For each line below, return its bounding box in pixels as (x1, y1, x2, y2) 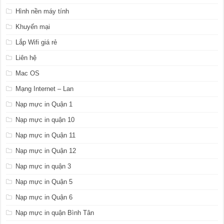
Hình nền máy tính (15, 7, 69, 15)
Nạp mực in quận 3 (15, 162, 71, 170)
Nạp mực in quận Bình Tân (15, 209, 94, 216)
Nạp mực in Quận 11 (15, 131, 76, 139)
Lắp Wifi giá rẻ (15, 38, 57, 46)
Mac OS (15, 69, 40, 77)
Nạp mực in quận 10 (15, 116, 75, 123)
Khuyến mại (15, 23, 50, 30)
